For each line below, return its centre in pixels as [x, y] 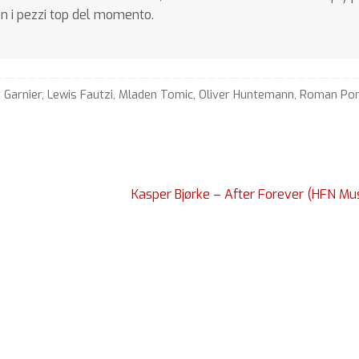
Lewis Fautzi [81, 95]
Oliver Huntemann [247, 95]
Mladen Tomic [156, 95]
